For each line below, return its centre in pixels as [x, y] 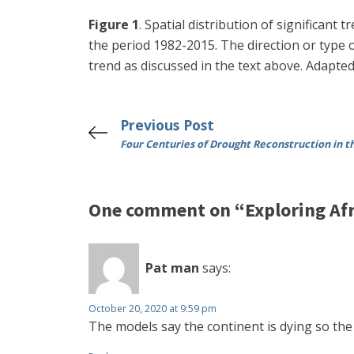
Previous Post [167, 124]
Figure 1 [114, 24]
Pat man [172, 268]
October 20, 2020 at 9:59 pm [153, 308]
